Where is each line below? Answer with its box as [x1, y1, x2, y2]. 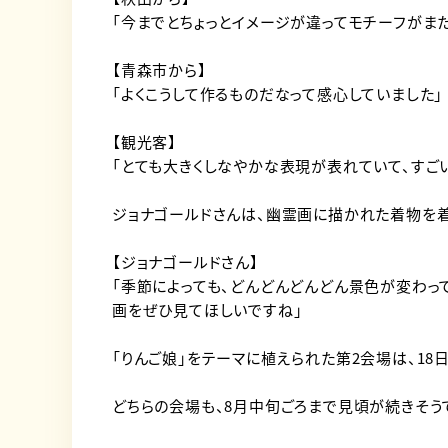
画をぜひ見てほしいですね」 [112, 299, 303, 320]
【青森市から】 [112, 59, 207, 80]
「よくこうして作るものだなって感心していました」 [112, 83, 444, 104]
